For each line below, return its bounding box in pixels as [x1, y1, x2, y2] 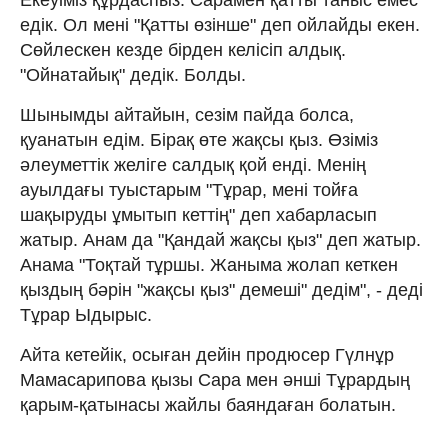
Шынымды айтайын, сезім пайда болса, [20, 104, 354, 125]
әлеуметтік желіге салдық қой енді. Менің [20, 154, 366, 175]
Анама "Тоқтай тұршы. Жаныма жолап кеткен [20, 254, 398, 275]
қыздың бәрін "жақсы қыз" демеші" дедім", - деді [20, 279, 423, 300]
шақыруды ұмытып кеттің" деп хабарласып [20, 204, 377, 225]
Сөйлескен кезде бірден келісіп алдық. [20, 39, 346, 60]
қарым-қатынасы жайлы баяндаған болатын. [20, 394, 396, 415]
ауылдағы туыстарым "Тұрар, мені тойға [20, 179, 358, 200]
